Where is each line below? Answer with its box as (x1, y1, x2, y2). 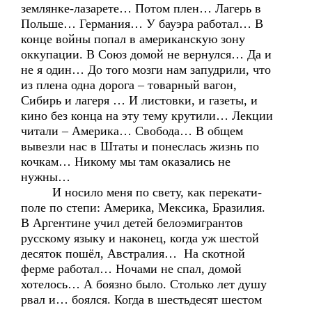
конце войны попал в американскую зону (21, 32, 245, 46)
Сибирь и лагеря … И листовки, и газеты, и (21, 93, 258, 107)
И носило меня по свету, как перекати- (21, 185, 262, 199)
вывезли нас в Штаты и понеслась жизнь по (21, 139, 259, 153)
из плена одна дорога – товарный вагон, (21, 78, 237, 92)
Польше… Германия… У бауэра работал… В (21, 17, 263, 31)
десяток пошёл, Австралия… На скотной (21, 247, 245, 260)
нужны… (21, 170, 70, 184)
